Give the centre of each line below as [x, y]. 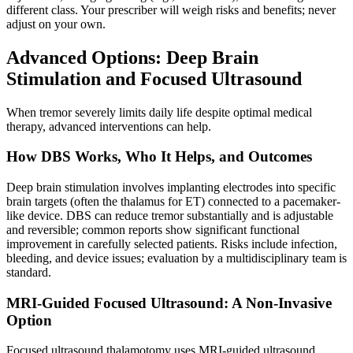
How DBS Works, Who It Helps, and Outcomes [159, 157]
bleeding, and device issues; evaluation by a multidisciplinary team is [176, 258]
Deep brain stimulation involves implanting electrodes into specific [171, 187]
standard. [29, 272]
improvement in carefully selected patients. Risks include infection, [172, 243]
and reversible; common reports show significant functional [153, 229]
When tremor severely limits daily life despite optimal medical [159, 112]
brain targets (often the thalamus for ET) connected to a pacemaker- [173, 201]
